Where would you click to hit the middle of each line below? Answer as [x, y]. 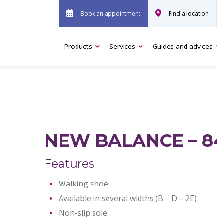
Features [69, 163]
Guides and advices [183, 46]
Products [78, 46]
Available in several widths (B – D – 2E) [127, 198]
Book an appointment [110, 13]
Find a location [189, 13]
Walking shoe [83, 184]
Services [122, 46]
